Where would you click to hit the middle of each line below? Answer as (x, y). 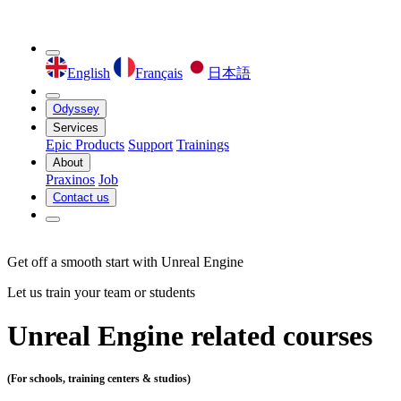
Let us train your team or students (101, 292)
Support (150, 145)
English (89, 73)
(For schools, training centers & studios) (99, 378)
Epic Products (85, 145)
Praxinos (70, 179)
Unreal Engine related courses (190, 336)
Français (159, 73)
